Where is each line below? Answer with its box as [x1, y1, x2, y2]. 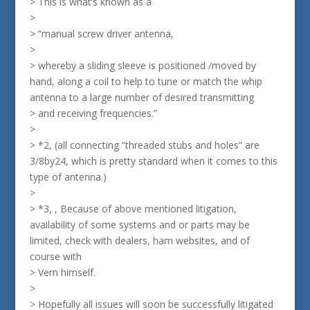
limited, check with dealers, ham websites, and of [29, 234, 250, 247]
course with [29, 250, 82, 263]
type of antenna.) [29, 170, 107, 183]
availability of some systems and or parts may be [29, 218, 250, 231]
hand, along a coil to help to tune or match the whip [29, 75, 262, 88]
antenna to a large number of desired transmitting [29, 91, 254, 104]
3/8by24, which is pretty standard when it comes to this [29, 154, 277, 167]
